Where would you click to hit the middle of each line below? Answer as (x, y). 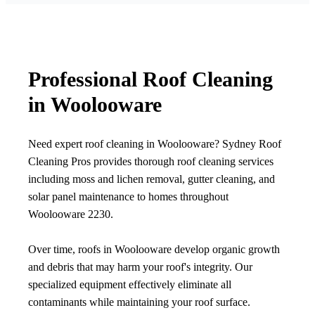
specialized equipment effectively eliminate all (130, 285)
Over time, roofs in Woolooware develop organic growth (154, 250)
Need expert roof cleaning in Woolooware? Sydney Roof (155, 144)
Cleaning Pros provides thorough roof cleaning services (151, 162)
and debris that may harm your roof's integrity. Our (140, 267)
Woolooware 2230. (71, 214)
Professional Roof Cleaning (150, 79)
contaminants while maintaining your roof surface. (139, 302)
